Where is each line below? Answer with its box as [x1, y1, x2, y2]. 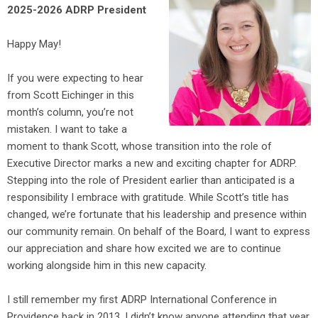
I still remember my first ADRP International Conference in [7, 293, 277, 307]
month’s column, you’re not [7, 106, 133, 119]
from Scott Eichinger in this [7, 89, 134, 102]
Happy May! [7, 38, 64, 51]
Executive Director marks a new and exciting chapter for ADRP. [7, 157, 297, 170]
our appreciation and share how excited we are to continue [7, 242, 281, 256]
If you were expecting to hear [7, 72, 143, 85]
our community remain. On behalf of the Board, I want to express [7, 225, 310, 238]
